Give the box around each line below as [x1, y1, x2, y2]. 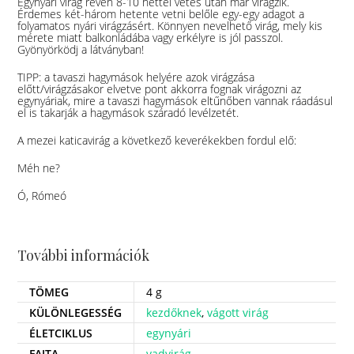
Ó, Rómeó [17, 188, 67, 204]
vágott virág [207, 305, 269, 321]
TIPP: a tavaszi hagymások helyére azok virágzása [17, 70, 255, 85]
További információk [17, 246, 150, 265]
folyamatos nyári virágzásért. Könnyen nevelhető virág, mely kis [17, 18, 323, 34]
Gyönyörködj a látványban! [17, 42, 145, 58]
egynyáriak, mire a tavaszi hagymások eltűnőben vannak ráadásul [17, 93, 333, 109]
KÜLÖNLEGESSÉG [29, 305, 122, 321]
